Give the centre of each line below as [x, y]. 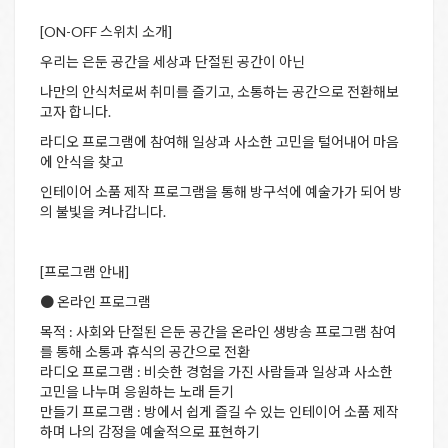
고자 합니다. [75, 112]
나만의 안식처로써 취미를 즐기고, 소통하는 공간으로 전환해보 [219, 92]
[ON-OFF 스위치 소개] [106, 32]
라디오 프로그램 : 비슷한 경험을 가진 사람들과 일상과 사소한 [216, 372]
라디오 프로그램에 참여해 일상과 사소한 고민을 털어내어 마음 [219, 142]
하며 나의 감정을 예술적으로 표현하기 [150, 432]
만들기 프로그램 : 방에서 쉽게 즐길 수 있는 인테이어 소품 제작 [219, 412]
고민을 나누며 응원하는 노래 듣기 [137, 392]
